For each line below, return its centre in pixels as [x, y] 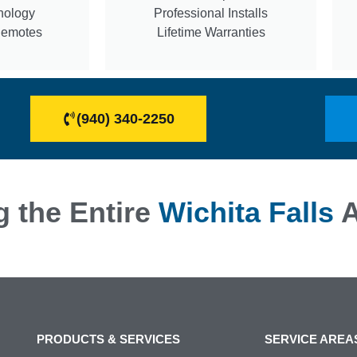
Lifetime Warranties [211, 32]
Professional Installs [211, 13]
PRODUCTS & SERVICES [108, 339]
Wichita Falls [246, 212]
